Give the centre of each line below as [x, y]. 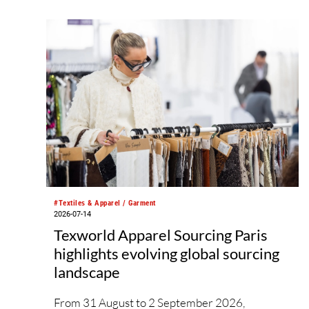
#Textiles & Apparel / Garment [105, 203]
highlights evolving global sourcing [167, 254]
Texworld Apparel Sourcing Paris [161, 235]
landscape [87, 272]
